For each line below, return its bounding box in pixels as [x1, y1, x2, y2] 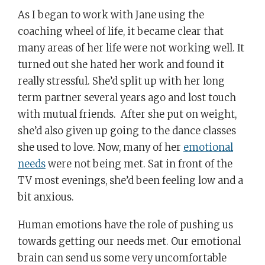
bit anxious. [18, 191, 74, 204]
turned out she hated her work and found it [18, 59, 224, 72]
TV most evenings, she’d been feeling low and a [18, 174, 243, 188]
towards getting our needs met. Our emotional [18, 235, 241, 248]
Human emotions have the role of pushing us [18, 219, 233, 231]
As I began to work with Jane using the [18, 9, 204, 22]
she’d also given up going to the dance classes [18, 125, 236, 138]
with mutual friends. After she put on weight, [18, 108, 237, 121]
